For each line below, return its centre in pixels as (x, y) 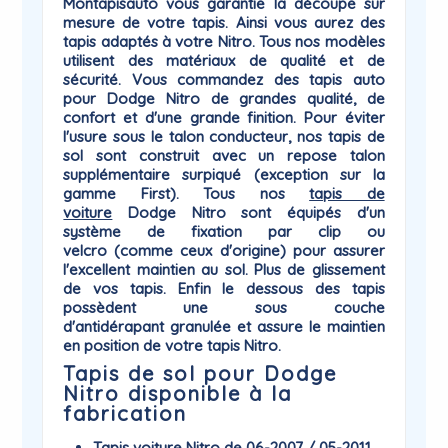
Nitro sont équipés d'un (288, 212)
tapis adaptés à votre (140, 41)
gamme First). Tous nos (186, 193)
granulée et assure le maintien (274, 326)
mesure (89, 22)
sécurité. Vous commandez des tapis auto (224, 79)
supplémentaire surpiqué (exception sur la (224, 174)
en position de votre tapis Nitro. (172, 345)
